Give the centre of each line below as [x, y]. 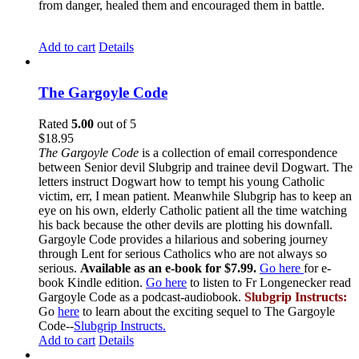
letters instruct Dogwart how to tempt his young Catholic [182, 181]
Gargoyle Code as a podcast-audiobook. [141, 296]
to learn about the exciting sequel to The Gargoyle [207, 311]
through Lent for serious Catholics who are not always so [183, 253]
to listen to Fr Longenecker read [269, 282]
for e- [317, 268]
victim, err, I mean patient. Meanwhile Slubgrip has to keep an [195, 196]
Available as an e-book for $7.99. [168, 268]
